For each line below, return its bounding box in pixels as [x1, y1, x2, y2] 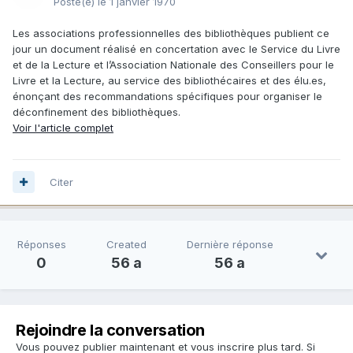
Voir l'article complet [13, 121, 113, 134]
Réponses [17, 237, 66, 251]
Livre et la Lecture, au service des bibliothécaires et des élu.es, [13, 73, 326, 87]
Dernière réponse [186, 237, 273, 251]
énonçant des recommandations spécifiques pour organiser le [13, 89, 322, 102]
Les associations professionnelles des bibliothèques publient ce [13, 26, 329, 39]
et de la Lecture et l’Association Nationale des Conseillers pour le [13, 58, 334, 71]
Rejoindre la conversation [16, 320, 205, 340]
